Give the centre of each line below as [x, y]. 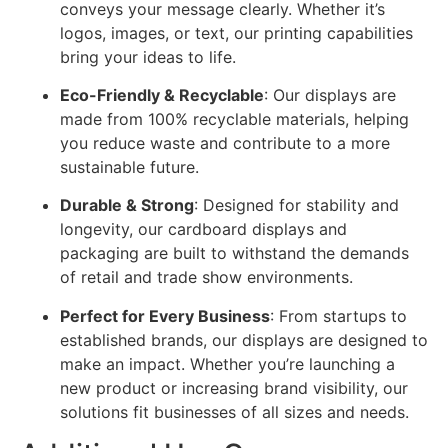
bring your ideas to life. [148, 56]
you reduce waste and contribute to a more [225, 143]
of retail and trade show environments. [206, 277]
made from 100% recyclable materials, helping [234, 119]
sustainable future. [129, 167]
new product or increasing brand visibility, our [234, 387]
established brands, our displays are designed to [244, 339]
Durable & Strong [127, 205]
